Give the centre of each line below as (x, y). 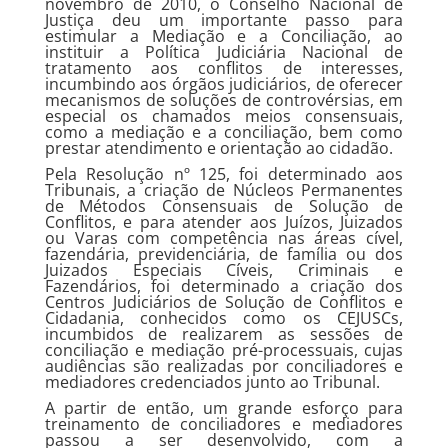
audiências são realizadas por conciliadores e (224, 366)
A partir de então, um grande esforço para (224, 408)
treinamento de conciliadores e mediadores (224, 424)
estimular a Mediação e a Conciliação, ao (224, 36)
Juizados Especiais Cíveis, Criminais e (224, 270)
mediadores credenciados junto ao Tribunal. (212, 382)
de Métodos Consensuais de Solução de (224, 206)
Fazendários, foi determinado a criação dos (224, 286)
